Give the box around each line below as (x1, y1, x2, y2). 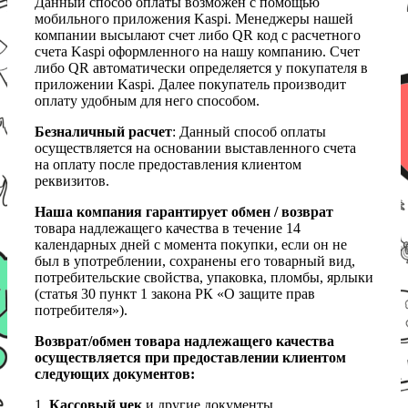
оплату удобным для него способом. (35, 93, 260, 109)
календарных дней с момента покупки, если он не (35, 237, 347, 253)
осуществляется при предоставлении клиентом (35, 350, 346, 366)
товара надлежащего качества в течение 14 (35, 220, 301, 237)
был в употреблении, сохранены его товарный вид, (35, 253, 355, 270)
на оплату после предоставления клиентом (35, 157, 301, 173)
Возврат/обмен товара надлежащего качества (35, 333, 334, 350)
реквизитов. (35, 173, 109, 189)
